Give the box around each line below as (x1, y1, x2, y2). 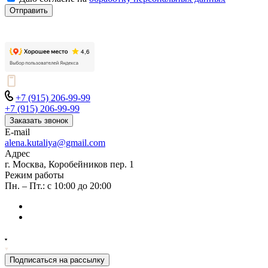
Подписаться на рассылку (10, 255, 105, 264)
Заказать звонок (10, 115, 68, 125)
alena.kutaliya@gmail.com (5, 137, 105, 148)
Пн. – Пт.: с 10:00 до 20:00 (5, 180, 111, 191)
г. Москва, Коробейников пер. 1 (5, 159, 134, 169)
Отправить (10, 5, 48, 15)
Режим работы (5, 169, 64, 180)
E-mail (5, 126, 30, 137)
